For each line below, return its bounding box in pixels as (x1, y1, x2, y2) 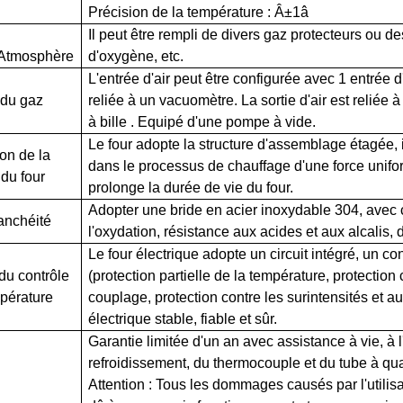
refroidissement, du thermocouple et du (87, 354, 339, 371)
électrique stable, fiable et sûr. (87, 310, 277, 327)
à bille (87, 113, 127, 130)
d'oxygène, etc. (87, 48, 184, 64)
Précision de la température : (87, 4, 274, 20)
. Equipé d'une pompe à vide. (126, 113, 316, 130)
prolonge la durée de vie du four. (87, 179, 293, 195)
